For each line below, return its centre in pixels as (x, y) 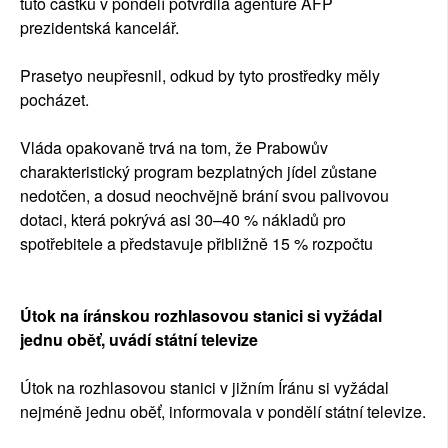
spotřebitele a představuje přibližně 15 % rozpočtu (196, 244)
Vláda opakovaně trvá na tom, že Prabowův (174, 148)
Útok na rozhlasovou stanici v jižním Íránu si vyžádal (204, 388)
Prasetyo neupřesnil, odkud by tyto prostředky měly (200, 76)
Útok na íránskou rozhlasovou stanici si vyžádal (201, 316)
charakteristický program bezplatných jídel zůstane (198, 172)
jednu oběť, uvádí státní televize (139, 340)
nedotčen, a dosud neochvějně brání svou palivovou (204, 196)
